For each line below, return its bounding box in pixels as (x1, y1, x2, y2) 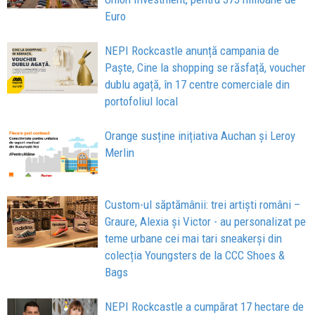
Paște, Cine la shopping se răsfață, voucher (105, 60, 307, 75)
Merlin (105, 146, 135, 160)
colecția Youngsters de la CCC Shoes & (105, 248, 285, 263)
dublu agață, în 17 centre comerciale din (105, 77, 290, 92)
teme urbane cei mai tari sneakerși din (105, 231, 283, 246)
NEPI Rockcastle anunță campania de (105, 44, 280, 58)
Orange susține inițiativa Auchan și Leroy (105, 129, 296, 143)
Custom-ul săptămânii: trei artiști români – (105, 198, 301, 212)
